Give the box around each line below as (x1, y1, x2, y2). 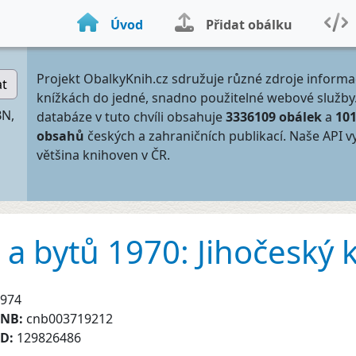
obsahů (37, 127, 84, 145)
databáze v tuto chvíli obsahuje (37, 108, 226, 126)
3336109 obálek (226, 108, 322, 126)
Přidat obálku (206, 16, 292, 33)
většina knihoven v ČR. (37, 146, 170, 164)
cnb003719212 (26, 310, 113, 327)
